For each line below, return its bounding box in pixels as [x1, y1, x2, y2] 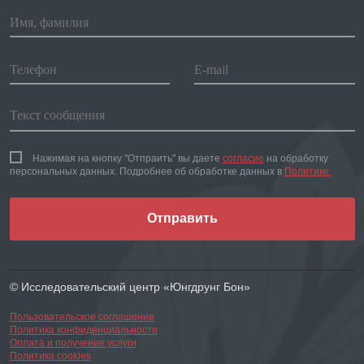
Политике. [284, 165, 331, 177]
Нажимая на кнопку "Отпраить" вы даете [29, 152, 223, 164]
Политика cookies [9, 349, 91, 362]
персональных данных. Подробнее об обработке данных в [9, 165, 284, 177]
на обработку [263, 152, 328, 164]
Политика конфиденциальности [9, 323, 158, 336]
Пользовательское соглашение [9, 310, 154, 323]
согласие [222, 152, 264, 164]
